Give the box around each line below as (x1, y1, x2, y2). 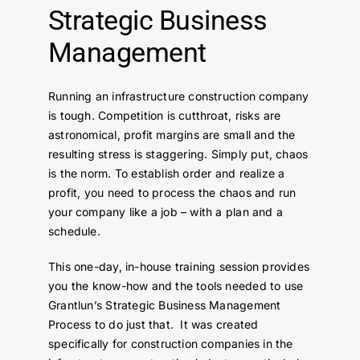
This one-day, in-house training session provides (47, 259, 310, 273)
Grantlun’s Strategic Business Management (47, 297, 281, 312)
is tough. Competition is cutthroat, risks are (47, 108, 281, 122)
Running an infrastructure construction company (47, 88, 309, 103)
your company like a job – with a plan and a (47, 204, 284, 219)
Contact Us (19, 5, 84, 21)
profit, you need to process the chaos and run (47, 185, 297, 199)
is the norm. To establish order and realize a (47, 166, 285, 180)
